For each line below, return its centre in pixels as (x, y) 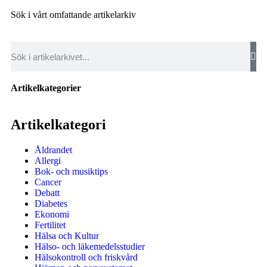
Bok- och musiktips (71, 171)
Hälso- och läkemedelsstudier (90, 246)
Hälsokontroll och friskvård (86, 257)
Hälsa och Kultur (67, 235)
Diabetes (51, 203)
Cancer (48, 182)
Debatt (47, 193)
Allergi (48, 160)
